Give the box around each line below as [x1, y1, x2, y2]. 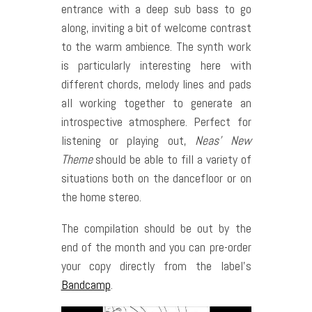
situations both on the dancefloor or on [61, 170, 251, 187]
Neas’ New [195, 132, 251, 149]
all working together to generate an [61, 95, 251, 111]
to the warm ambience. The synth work [61, 38, 251, 55]
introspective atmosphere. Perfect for [61, 114, 251, 130]
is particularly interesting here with [61, 57, 251, 74]
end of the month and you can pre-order [61, 239, 251, 256]
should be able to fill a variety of [92, 151, 251, 168]
